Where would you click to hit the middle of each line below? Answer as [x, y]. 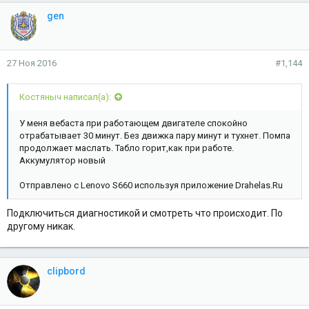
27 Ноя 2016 [32, 63]
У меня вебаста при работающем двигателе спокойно [133, 123]
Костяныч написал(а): [65, 97]
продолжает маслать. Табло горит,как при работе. [127, 148]
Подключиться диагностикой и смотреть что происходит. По [145, 213]
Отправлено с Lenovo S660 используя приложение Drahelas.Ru [151, 186]
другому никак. [41, 226]
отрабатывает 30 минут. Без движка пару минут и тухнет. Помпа [155, 136]
